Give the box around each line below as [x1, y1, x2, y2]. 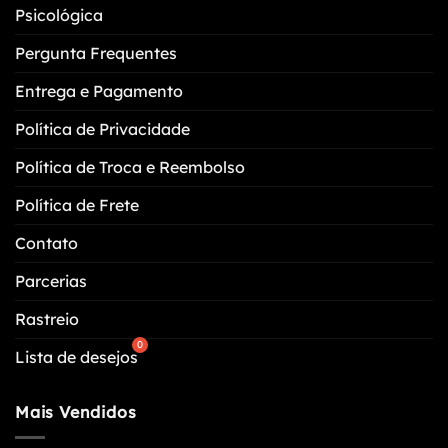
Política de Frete [15, 195, 139, 216]
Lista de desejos [15, 347, 138, 368]
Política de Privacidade [15, 119, 190, 140]
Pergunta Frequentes [15, 43, 177, 64]
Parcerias [15, 271, 87, 292]
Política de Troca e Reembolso [15, 157, 245, 178]
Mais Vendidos [15, 402, 137, 423]
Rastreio [15, 309, 79, 330]
